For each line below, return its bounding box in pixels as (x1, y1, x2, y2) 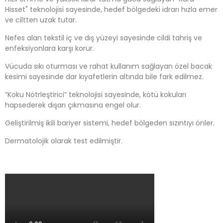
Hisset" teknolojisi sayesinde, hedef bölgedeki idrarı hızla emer (5, 4, 218, 14)
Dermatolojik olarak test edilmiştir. (5, 136, 122, 146)
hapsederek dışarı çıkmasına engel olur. (5, 100, 141, 110)
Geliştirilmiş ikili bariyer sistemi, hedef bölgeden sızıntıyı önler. (5, 118, 215, 128)
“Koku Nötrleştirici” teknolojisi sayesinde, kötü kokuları (5, 90, 186, 100)
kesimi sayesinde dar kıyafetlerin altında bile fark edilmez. (5, 72, 204, 82)
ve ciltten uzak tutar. (5, 15, 77, 25)
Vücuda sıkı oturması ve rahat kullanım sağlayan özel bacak (5, 61, 212, 71)
